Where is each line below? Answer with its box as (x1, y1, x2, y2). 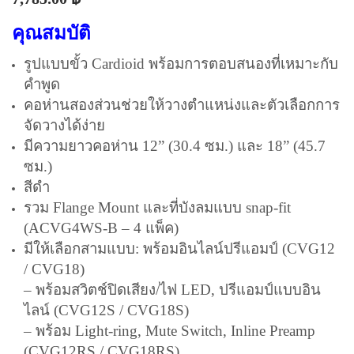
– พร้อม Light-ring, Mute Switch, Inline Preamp (24, 322, 315, 339)
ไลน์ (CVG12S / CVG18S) (24, 302, 189, 318)
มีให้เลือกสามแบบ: (24, 240, 143, 257)
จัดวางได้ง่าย (24, 117, 105, 134)
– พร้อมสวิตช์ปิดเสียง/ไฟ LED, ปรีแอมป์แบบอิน (24, 281, 321, 298)
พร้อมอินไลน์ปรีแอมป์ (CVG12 (143, 240, 335, 257)
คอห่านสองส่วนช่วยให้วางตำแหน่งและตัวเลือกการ (24, 96, 340, 113)
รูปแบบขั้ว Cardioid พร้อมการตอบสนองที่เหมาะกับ (24, 55, 338, 72)
